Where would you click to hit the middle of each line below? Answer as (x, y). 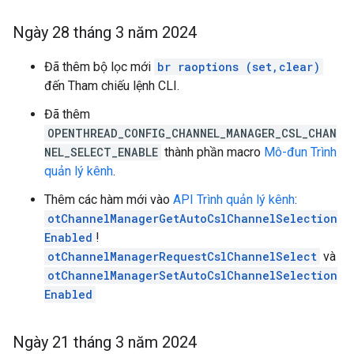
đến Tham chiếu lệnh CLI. (112, 86)
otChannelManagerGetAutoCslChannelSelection (192, 218)
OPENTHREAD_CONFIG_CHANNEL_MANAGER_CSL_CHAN (192, 133)
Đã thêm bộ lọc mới (99, 67)
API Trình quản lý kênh (234, 200)
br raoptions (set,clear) (239, 67)
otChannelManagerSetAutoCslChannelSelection (192, 275)
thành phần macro (213, 152)
